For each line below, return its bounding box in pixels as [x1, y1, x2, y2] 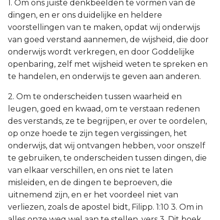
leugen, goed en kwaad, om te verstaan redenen [8, 104, 200, 113]
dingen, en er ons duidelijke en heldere [8, 10, 162, 20]
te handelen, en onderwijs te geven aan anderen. [8, 72, 201, 81]
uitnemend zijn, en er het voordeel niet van [8, 190, 178, 199]
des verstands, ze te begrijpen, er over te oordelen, [8, 116, 207, 126]
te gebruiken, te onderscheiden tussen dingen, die [8, 153, 207, 163]
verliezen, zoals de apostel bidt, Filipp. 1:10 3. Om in [8, 202, 203, 212]
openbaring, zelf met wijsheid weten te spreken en [8, 59, 208, 69]
